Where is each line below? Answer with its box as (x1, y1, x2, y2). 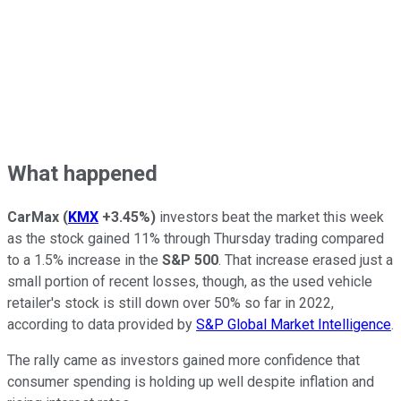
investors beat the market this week (156, 209, 384, 226)
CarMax (7, 209, 63, 226)
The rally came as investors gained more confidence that (7, 352, 360, 370)
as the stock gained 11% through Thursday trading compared (7, 230, 384, 248)
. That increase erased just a (218, 252, 393, 269)
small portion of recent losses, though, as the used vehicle (7, 273, 372, 291)
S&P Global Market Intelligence (196, 316, 391, 334)
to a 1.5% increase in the (7, 252, 162, 269)
